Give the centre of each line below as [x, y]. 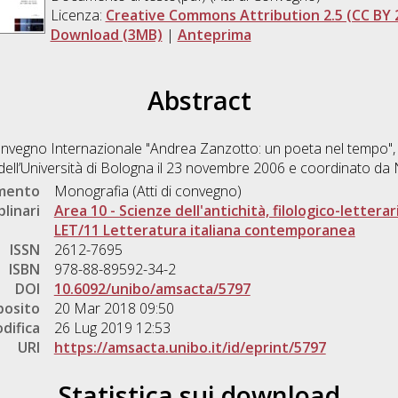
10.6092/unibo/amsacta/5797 [152, 288]
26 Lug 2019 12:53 [112, 327]
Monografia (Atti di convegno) [147, 191]
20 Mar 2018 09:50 [114, 308]
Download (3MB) [106, 34]
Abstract [199, 99]
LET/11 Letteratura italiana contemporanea [204, 230]
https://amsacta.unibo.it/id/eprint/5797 [190, 347]
